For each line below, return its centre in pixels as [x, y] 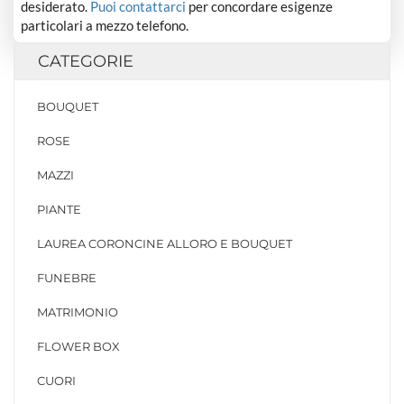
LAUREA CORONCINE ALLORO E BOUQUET [165, 244]
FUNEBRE [67, 278]
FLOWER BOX [78, 347]
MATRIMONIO [78, 312]
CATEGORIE [86, 62]
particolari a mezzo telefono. [105, 25]
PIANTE [59, 210]
